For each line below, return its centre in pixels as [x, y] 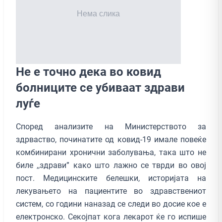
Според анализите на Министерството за [111, 126]
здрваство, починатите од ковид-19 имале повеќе [111, 139]
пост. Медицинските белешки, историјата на [111, 178]
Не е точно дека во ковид [88, 72]
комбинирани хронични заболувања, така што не [111, 152]
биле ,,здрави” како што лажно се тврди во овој [111, 165]
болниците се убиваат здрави [100, 87]
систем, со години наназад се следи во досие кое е [111, 204]
